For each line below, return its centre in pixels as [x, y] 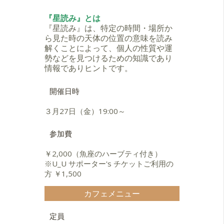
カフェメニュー [112, 194]
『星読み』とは [72, 18]
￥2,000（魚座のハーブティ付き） [103, 154]
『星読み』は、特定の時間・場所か [108, 28]
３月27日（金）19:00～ [85, 111]
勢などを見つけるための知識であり [108, 58]
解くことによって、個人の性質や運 [108, 48]
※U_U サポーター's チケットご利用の [109, 164]
